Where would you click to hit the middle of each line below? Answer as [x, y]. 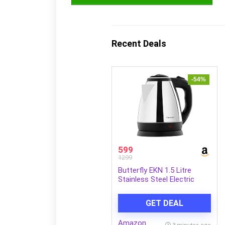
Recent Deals [139, 43]
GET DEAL [165, 203]
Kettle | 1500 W [144, 188]
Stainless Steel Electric [156, 179]
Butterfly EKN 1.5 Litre [155, 170]
